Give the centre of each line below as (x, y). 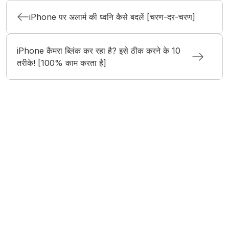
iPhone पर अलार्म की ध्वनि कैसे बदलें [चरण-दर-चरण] (112, 17)
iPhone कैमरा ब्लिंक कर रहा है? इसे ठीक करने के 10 (99, 51)
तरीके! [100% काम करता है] (62, 63)
